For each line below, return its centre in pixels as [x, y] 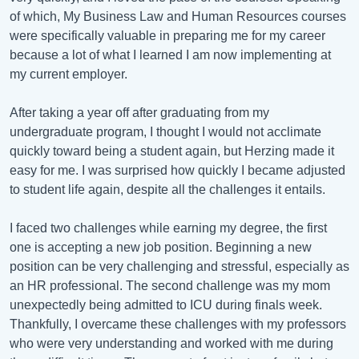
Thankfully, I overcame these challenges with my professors [178, 324]
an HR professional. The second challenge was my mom [170, 285]
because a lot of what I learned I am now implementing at [170, 54]
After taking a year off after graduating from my [139, 112]
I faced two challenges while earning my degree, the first [168, 228]
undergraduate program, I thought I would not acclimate [165, 131]
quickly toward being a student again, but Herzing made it [172, 151]
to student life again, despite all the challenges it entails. [167, 189]
